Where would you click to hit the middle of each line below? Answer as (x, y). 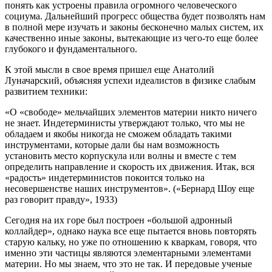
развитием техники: (46, 91)
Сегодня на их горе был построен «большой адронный (119, 220)
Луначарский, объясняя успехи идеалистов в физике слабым (130, 80)
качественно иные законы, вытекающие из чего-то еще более (131, 38)
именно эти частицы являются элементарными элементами (128, 253)
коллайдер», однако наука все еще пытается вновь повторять (131, 231)
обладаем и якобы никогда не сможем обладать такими (118, 134)
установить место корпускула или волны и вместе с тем (121, 155)
